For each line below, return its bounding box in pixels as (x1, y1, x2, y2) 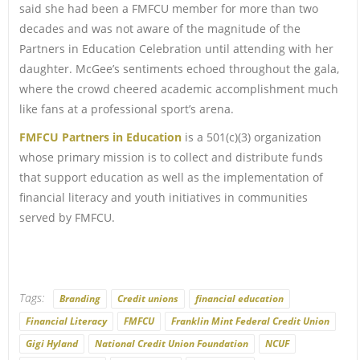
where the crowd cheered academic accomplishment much (18, 80, 338, 96)
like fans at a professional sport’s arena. (18, 100, 234, 117)
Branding (59, 291, 100, 305)
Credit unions (117, 291, 178, 305)
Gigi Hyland (25, 336, 78, 350)
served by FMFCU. (18, 209, 115, 225)
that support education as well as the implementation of (18, 169, 323, 185)
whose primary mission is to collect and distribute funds (18, 149, 323, 165)
